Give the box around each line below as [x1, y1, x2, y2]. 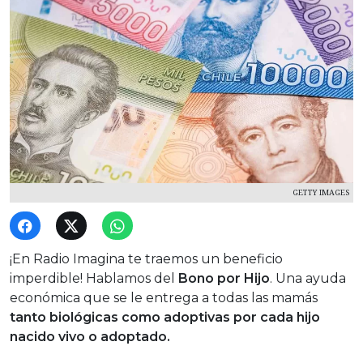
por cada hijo [233, 310, 320, 326]
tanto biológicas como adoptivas [10, 310, 233, 326]
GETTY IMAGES [293, 187, 349, 199]
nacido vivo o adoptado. [10, 329, 170, 345]
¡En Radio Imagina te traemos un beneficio [10, 251, 283, 267]
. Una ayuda [270, 271, 346, 287]
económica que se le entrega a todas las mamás [10, 290, 318, 306]
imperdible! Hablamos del [10, 271, 178, 287]
